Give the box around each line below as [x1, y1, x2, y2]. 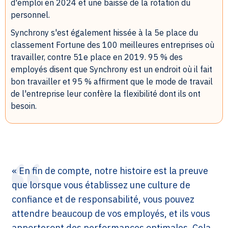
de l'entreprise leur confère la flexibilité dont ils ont [11, 89, 201, 99]
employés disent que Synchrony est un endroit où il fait [11, 64, 212, 75]
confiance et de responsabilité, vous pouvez [12, 193, 194, 206]
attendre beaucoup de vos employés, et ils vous [12, 208, 210, 220]
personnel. [11, 10, 50, 20]
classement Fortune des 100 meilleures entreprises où [11, 40, 214, 50]
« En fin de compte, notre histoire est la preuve [12, 165, 208, 177]
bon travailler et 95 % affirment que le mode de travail [11, 76, 213, 87]
